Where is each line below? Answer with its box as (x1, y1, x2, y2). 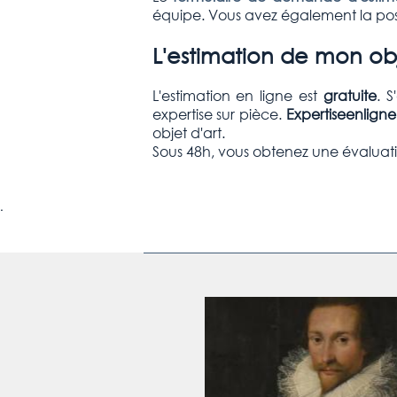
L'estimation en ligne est (152, 85, 323, 105)
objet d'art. (152, 122, 225, 142)
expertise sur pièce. (152, 104, 286, 123)
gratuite (323, 85, 377, 105)
